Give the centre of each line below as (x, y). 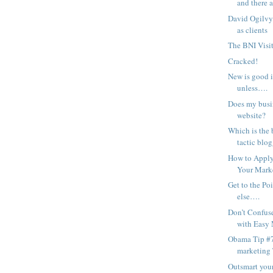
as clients (253, 30)
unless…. (253, 88)
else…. (249, 197)
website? (252, 115)
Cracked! (243, 61)
